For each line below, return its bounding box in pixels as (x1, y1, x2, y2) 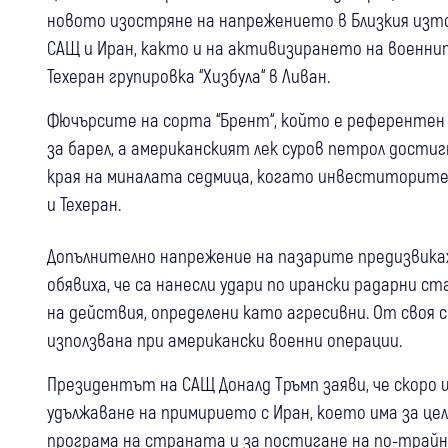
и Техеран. (47, 192, 121, 215)
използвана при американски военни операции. (47, 328, 402, 351)
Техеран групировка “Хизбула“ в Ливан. (47, 64, 330, 87)
